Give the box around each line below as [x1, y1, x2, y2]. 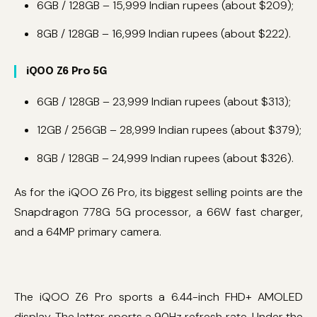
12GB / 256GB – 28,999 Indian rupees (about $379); [37, 122, 301, 137]
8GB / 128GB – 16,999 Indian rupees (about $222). [37, 25, 291, 41]
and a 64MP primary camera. [14, 224, 161, 239]
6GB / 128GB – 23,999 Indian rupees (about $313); [37, 93, 291, 109]
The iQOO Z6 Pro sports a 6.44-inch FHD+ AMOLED [14, 289, 303, 304]
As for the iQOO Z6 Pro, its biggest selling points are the [14, 184, 303, 200]
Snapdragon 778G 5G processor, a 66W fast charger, [14, 204, 303, 219]
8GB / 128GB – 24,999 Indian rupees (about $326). [37, 150, 294, 166]
